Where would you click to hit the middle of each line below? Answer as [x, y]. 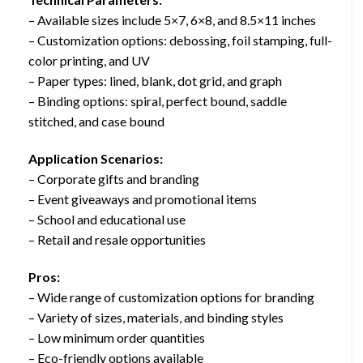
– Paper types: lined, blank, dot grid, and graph [155, 81]
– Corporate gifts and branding [114, 179]
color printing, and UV [89, 61]
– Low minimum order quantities [117, 337]
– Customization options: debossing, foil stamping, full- [180, 41]
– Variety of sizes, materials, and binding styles [156, 317]
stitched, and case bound [96, 122]
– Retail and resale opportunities [117, 240]
